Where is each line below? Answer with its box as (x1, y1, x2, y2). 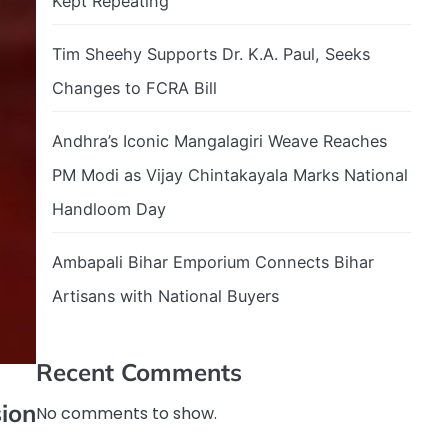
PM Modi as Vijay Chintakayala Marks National (52, 164, 408, 185)
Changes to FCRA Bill (52, 77, 217, 98)
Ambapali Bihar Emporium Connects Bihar (52, 251, 374, 272)
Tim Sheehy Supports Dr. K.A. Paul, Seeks (52, 43, 370, 64)
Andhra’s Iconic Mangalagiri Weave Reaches (52, 130, 387, 151)
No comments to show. (36, 402, 217, 425)
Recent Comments (36, 357, 242, 387)
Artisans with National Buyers (52, 285, 279, 306)
